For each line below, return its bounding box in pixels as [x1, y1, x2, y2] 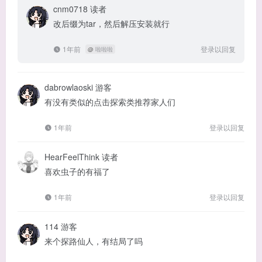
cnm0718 [53, 2, 90, 15]
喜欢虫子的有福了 [44, 165, 110, 177]
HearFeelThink [44, 150, 102, 163]
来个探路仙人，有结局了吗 [44, 235, 143, 247]
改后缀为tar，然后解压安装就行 [53, 17, 170, 29]
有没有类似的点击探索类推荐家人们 [44, 95, 175, 108]
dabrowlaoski [44, 81, 95, 93]
